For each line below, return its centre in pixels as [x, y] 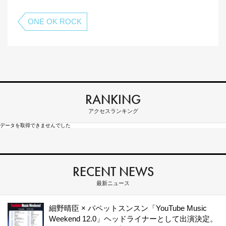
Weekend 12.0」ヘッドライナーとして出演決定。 [133, 219]
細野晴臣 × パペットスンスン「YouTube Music [128, 208]
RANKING [113, 99]
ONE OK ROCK [55, 21]
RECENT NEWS [113, 172]
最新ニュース [113, 183]
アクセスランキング [113, 111]
